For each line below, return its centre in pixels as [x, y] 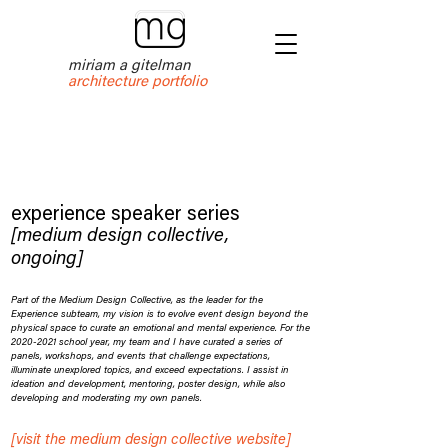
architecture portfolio [137, 82]
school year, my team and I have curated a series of [169, 343]
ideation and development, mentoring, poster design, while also [148, 385]
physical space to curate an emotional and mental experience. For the [160, 329]
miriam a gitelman [129, 66]
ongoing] [47, 259]
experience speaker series [125, 215]
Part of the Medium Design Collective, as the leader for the [137, 301]
